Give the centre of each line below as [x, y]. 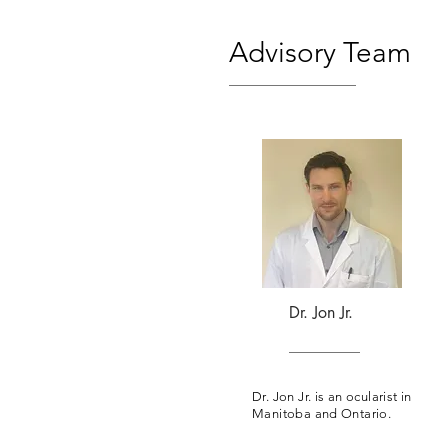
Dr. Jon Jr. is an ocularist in [332, 396]
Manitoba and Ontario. [322, 413]
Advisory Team [316, 52]
